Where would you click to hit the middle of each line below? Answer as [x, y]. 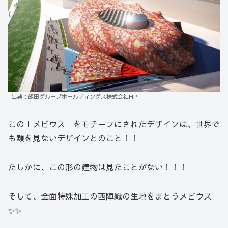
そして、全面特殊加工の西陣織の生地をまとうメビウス [110, 196]
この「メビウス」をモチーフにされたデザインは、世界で [114, 124]
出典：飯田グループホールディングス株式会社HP [74, 97]
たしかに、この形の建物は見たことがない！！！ [98, 167]
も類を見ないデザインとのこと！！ [73, 138]
